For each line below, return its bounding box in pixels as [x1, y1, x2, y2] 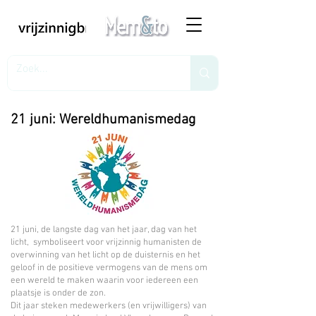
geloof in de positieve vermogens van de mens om [11, 262, 207, 274]
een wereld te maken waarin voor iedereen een [11, 275, 198, 286]
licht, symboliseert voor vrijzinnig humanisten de [11, 237, 202, 248]
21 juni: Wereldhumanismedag [11, 111, 195, 128]
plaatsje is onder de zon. [11, 288, 106, 299]
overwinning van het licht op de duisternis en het [11, 250, 200, 261]
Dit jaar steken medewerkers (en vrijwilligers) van [11, 300, 207, 312]
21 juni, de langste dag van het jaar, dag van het [11, 224, 197, 236]
